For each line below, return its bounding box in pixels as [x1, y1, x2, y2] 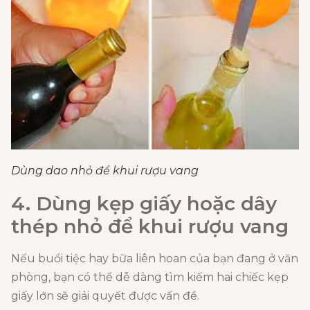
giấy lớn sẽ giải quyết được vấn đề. [11, 289, 199, 303]
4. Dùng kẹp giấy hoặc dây [11, 192, 277, 216]
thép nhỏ [11, 215, 108, 239]
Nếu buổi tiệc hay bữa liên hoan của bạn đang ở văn [11, 252, 298, 266]
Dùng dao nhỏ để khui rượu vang [11, 164, 199, 178]
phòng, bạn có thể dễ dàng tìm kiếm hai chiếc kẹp [11, 271, 289, 284]
